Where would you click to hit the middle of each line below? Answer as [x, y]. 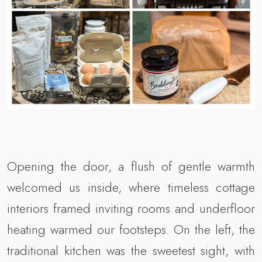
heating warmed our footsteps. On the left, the [131, 230]
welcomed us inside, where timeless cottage [131, 187]
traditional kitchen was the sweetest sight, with [131, 251]
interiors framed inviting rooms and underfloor [131, 208]
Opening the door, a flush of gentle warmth [131, 166]
